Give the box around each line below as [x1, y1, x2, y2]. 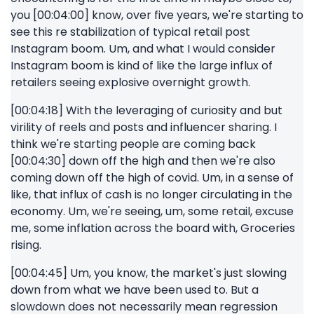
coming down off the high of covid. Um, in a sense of [11, 170, 294, 186]
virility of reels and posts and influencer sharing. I [11, 119, 277, 135]
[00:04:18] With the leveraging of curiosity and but [11, 102, 282, 118]
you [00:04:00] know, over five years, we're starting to [11, 7, 303, 23]
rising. [11, 237, 41, 253]
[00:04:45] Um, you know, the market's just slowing [11, 265, 287, 281]
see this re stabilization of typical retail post [11, 24, 250, 40]
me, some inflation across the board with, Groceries [11, 220, 295, 236]
